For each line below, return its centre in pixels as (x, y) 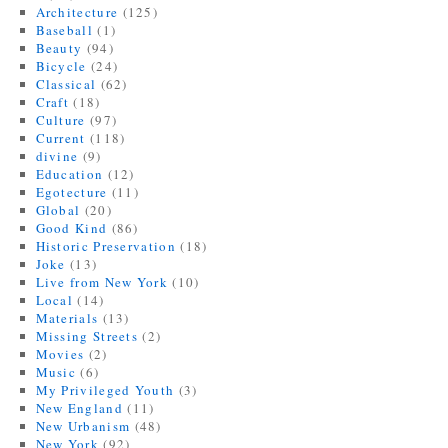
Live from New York (101, 281)
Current (60, 137)
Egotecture (71, 191)
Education (69, 173)
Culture (60, 119)
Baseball (64, 29)
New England (79, 407)
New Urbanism (83, 425)
